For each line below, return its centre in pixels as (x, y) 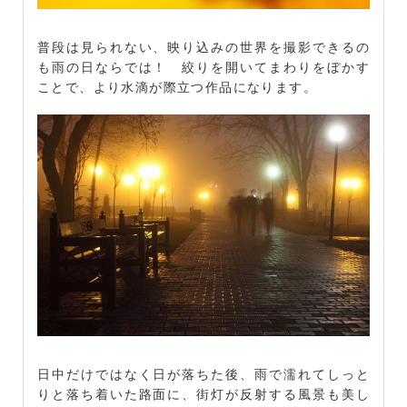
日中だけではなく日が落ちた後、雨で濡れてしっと (203, 374)
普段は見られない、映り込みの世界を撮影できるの (203, 46)
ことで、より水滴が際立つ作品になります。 (177, 86)
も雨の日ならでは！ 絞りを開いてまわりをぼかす (203, 66)
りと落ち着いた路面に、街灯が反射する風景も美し (203, 394)
